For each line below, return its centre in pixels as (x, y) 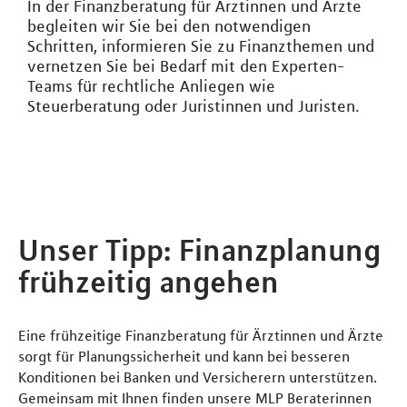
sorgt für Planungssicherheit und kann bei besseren (184, 357)
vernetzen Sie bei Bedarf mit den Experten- (186, 67)
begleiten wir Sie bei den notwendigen (169, 27)
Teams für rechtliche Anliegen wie (151, 87)
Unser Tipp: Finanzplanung (199, 250)
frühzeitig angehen (149, 282)
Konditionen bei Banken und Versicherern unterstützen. (198, 377)
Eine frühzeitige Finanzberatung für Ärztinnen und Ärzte (201, 336)
